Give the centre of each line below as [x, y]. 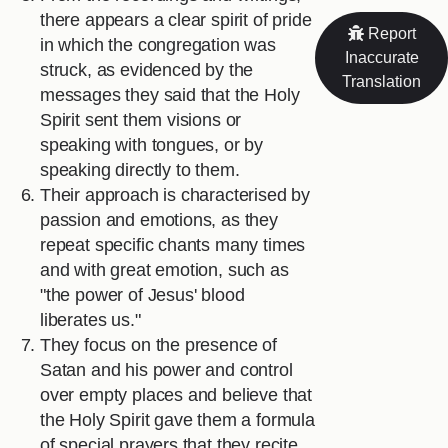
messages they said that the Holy [170, 95]
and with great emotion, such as [164, 270]
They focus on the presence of [158, 345]
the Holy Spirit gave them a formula [177, 420]
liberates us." [90, 320]
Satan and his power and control [166, 370]
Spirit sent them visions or [141, 120]
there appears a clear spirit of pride [176, 20]
